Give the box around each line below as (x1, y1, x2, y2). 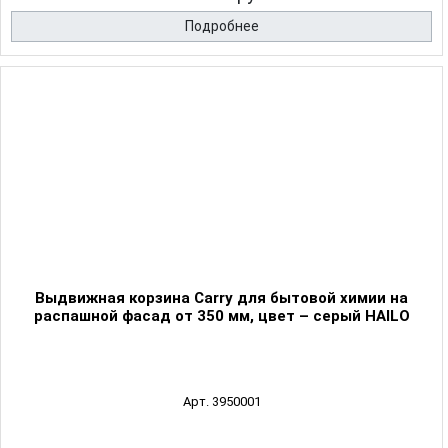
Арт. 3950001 (182, 394, 261, 410)
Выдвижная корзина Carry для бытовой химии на (35, 289, 408, 308)
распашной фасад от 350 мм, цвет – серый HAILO (33, 307, 410, 326)
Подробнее (184, 18, 259, 35)
